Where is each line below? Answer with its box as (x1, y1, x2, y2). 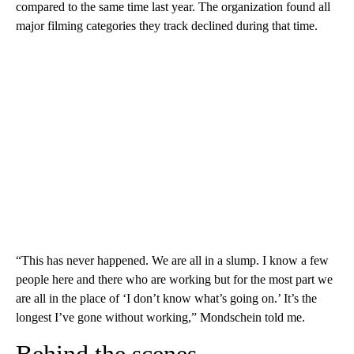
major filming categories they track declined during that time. (16, 19, 318, 33)
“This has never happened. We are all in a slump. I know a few (16, 254, 329, 268)
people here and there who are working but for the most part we (16, 273, 333, 287)
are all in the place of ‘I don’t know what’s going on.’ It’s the (16, 292, 317, 306)
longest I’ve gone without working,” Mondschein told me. (16, 311, 305, 325)
